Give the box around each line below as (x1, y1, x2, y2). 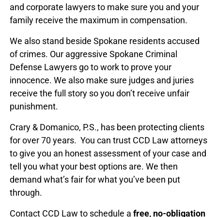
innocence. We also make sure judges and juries (10, 75, 194, 86)
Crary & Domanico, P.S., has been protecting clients (10, 122, 204, 133)
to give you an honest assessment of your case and (10, 148, 206, 159)
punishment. (10, 101, 58, 112)
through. (10, 187, 42, 198)
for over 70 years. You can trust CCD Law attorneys (10, 135, 207, 146)
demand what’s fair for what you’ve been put (10, 174, 180, 185)
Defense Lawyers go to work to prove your (10, 62, 171, 73)
